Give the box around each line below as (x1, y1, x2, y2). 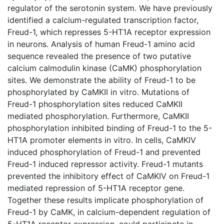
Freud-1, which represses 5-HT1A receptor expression (7, 26, 210, 37)
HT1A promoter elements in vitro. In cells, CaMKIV (7, 134, 196, 145)
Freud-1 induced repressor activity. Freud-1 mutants (7, 158, 203, 169)
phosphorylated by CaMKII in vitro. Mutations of (7, 86, 189, 97)
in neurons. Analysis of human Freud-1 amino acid (7, 38, 195, 49)
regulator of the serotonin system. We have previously (7, 2, 212, 13)
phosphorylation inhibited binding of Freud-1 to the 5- (7, 122, 212, 133)
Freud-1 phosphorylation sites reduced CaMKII (7, 98, 182, 109)
